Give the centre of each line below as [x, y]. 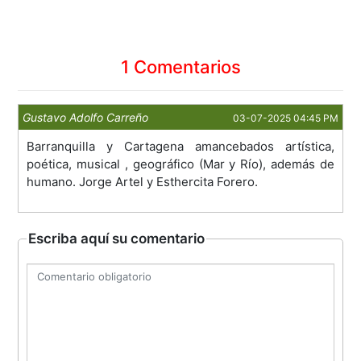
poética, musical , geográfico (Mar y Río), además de [180, 164]
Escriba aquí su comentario [117, 239]
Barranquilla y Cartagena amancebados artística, [180, 147]
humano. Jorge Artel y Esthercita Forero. [143, 182]
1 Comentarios [180, 67]
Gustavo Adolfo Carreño [86, 118]
